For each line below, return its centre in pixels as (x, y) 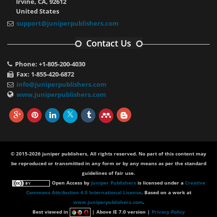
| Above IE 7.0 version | (121, 212)
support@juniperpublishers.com (68, 23)
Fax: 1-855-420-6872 (44, 74)
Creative (195, 183)
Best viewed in (51, 212)
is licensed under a (161, 183)
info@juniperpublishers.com (62, 85)
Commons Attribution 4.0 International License (84, 193)
